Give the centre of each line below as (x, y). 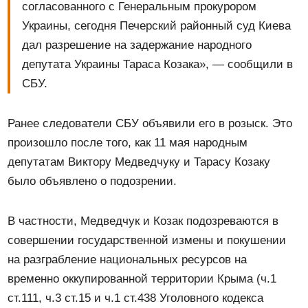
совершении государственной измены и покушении (147, 241)
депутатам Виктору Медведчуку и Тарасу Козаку (139, 162)
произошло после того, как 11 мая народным (128, 143)
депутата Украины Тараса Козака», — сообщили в (158, 65)
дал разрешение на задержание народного (137, 45)
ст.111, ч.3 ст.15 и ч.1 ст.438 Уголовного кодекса (136, 298)
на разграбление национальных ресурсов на (128, 260)
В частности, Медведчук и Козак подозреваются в (143, 221)
